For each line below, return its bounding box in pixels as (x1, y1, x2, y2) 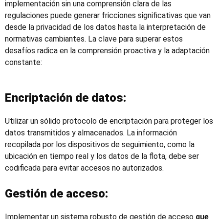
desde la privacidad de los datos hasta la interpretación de (5, 22, 206, 32)
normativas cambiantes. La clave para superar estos (5, 34, 183, 44)
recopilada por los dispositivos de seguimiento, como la (5, 139, 195, 149)
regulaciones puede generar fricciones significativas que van (5, 10, 211, 20)
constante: (5, 57, 42, 67)
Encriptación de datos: (5, 90, 126, 105)
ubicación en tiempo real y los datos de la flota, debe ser (5, 151, 199, 161)
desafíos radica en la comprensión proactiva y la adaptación (5, 45, 210, 55)
